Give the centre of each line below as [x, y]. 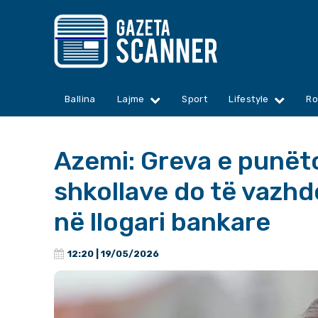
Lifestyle [249, 99]
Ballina [80, 99]
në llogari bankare [162, 222]
